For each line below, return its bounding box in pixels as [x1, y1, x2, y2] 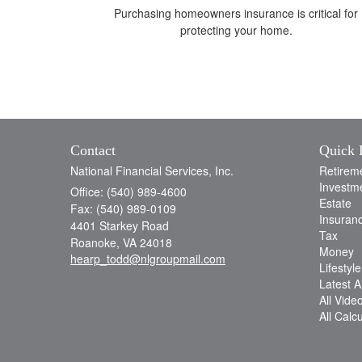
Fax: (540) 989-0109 [70, 200, 176, 217]
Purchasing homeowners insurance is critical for [114, 4, 358, 21]
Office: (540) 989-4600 [70, 183, 187, 200]
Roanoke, [70, 234, 120, 250]
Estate [318, 194, 351, 211]
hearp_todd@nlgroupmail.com [70, 250, 225, 267]
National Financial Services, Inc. [70, 162, 234, 179]
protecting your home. [179, 21, 293, 38]
